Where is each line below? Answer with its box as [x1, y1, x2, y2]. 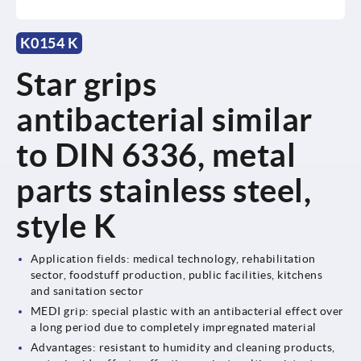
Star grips [16, 65, 156, 102]
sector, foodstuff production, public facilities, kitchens [30, 268, 323, 281]
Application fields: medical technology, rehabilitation [30, 251, 316, 265]
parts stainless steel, [16, 172, 311, 209]
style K [16, 207, 117, 244]
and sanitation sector [30, 284, 144, 297]
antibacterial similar [16, 101, 313, 138]
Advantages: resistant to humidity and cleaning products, [30, 340, 335, 354]
